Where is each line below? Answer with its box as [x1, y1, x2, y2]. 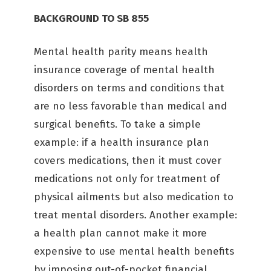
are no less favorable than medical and [34, 100, 227, 113]
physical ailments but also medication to [34, 191, 233, 203]
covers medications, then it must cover [34, 154, 221, 167]
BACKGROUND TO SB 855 [34, 12, 149, 25]
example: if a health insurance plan [34, 136, 209, 149]
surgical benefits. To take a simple [34, 118, 201, 131]
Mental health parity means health [34, 45, 208, 58]
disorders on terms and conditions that [34, 82, 224, 94]
